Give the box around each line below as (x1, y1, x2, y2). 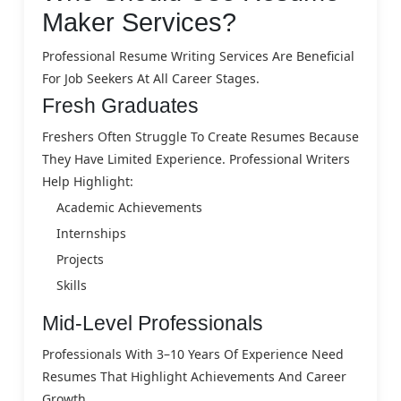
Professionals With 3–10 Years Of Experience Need (42, 345, 344, 363)
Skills (56, 276, 87, 294)
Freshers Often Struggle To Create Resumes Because (42, 127, 359, 145)
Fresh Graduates (42, 93, 199, 117)
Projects (56, 250, 104, 268)
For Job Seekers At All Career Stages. (42, 69, 260, 87)
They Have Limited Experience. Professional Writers (42, 149, 350, 167)
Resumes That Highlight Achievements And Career (42, 367, 346, 385)
